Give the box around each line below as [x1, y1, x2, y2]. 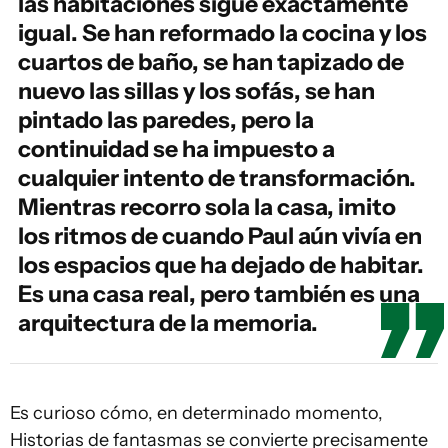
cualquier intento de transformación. [18, 164, 416, 192]
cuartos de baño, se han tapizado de [18, 48, 404, 76]
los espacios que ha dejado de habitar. [18, 251, 424, 279]
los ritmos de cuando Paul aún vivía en [18, 222, 422, 250]
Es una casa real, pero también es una [18, 280, 420, 308]
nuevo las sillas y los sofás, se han [18, 77, 375, 105]
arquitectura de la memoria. [18, 309, 318, 337]
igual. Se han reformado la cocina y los [18, 19, 427, 47]
